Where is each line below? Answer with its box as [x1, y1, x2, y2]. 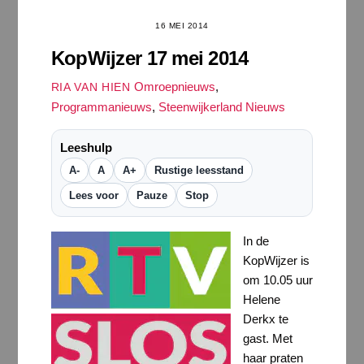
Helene [242, 292, 280, 307]
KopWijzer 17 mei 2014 [50, 46, 249, 69]
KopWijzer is [242, 253, 310, 268]
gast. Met [242, 331, 292, 346]
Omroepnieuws [133, 80, 215, 94]
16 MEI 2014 [155, 20, 209, 30]
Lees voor [68, 189, 119, 202]
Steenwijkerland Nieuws [158, 100, 285, 115]
